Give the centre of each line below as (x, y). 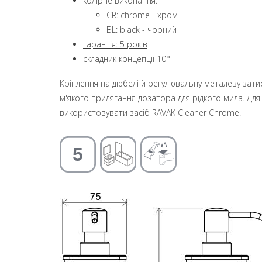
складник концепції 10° (127, 59)
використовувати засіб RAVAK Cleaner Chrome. (150, 112)
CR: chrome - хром (142, 15)
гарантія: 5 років (115, 44)
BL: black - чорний (142, 30)
